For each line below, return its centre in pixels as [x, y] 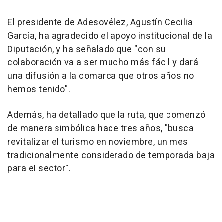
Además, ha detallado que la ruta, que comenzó [107, 115]
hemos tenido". [39, 90]
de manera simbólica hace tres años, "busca [101, 129]
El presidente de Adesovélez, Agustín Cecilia [100, 23]
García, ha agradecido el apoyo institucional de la [110, 36]
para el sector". [39, 169]
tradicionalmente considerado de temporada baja [111, 156]
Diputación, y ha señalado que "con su [87, 50]
